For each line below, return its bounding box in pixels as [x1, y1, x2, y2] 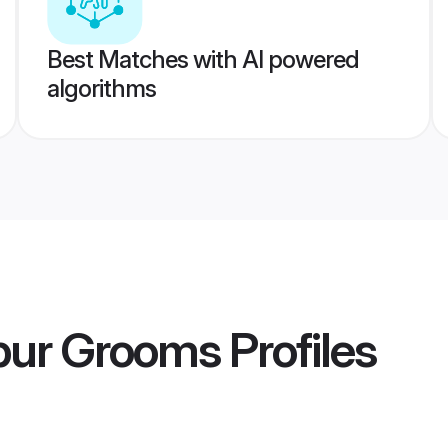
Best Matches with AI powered [46, 45, 359, 74]
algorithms [46, 74, 156, 103]
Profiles [220, 320, 376, 380]
